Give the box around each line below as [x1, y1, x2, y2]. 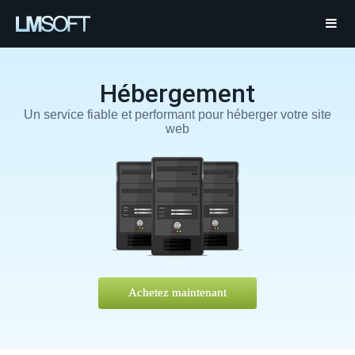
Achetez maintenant [128, 286, 227, 299]
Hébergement [99, 78, 255, 109]
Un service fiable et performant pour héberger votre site [23, 108, 331, 121]
